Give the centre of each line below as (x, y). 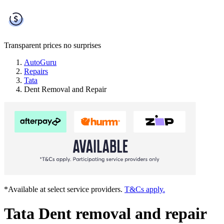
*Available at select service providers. (64, 189)
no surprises (82, 45)
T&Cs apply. (145, 189)
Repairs (36, 71)
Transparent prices (33, 45)
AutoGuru (40, 62)
